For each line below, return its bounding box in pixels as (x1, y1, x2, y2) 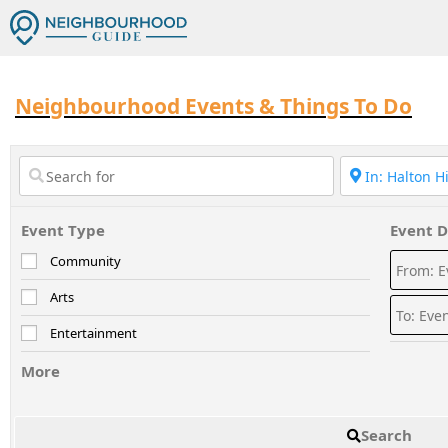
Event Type (21, 220, 105, 240)
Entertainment (50, 324, 137, 342)
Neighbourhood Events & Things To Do (15, 92, 412, 120)
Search (361, 424, 413, 445)
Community (50, 252, 121, 270)
